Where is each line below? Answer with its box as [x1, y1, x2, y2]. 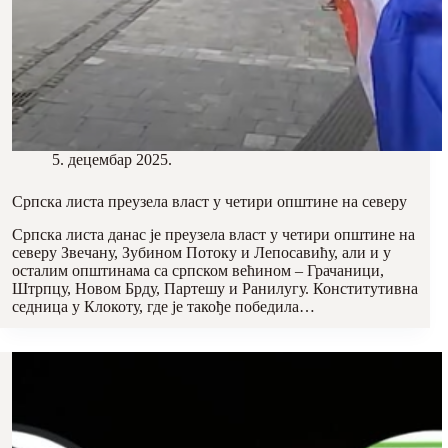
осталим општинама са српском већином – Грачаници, [12, 261, 384, 279]
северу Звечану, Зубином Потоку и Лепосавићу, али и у [12, 243, 391, 261]
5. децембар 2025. [52, 151, 172, 169]
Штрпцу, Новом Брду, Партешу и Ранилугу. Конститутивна [12, 279, 418, 297]
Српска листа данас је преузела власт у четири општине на [12, 225, 415, 243]
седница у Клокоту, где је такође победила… [12, 297, 315, 315]
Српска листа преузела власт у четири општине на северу [12, 193, 407, 211]
